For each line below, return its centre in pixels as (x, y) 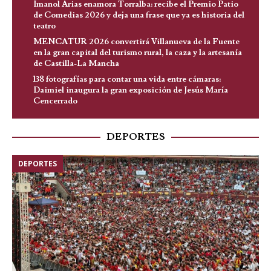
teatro (44, 26)
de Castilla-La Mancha (76, 63)
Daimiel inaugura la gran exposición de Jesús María (131, 90)
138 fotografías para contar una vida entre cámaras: (127, 79)
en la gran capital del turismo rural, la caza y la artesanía (138, 52)
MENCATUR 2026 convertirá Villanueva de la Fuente (136, 41)
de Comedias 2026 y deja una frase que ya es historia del (139, 15)
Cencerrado (55, 101)
